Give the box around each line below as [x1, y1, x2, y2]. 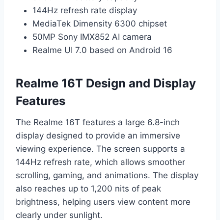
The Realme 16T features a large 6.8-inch [16, 117, 180, 127]
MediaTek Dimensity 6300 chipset [32, 18, 167, 28]
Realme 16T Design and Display [16, 76, 196, 90]
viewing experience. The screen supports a [16, 143, 185, 154]
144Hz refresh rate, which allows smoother [16, 157, 185, 167]
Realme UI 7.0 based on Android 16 [32, 45, 172, 55]
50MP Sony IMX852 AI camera [32, 31, 152, 42]
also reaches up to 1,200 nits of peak [16, 183, 161, 193]
